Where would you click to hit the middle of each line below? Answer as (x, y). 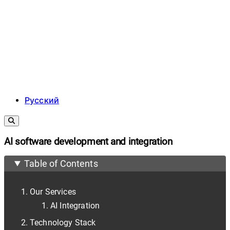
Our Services (53, 191)
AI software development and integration (88, 141)
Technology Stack (63, 222)
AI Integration (75, 205)
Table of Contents (61, 163)
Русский (42, 100)
